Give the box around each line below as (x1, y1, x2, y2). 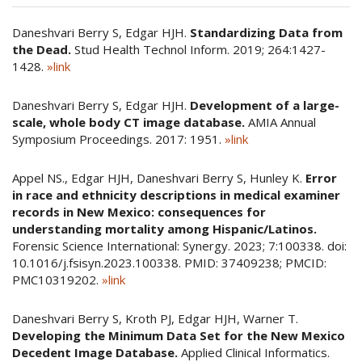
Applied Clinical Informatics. (178, 344, 330, 360)
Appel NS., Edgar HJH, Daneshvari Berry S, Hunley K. (12, 170, 305, 186)
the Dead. (12, 41, 71, 57)
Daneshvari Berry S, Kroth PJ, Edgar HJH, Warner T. (12, 310, 298, 326)
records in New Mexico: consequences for (12, 204, 266, 220)
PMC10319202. (12, 271, 102, 288)
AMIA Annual (245, 114, 316, 130)
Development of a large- (190, 97, 339, 113)
